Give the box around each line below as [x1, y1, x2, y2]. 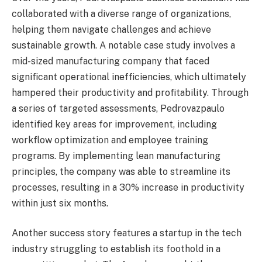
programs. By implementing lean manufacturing [12, 150, 220, 161]
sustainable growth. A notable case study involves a [12, 39, 235, 51]
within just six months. [12, 197, 108, 209]
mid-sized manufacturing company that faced [12, 55, 209, 67]
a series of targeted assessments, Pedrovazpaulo [12, 102, 225, 114]
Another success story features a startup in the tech [12, 227, 242, 239]
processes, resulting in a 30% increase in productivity [12, 181, 244, 193]
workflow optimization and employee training [12, 134, 208, 146]
